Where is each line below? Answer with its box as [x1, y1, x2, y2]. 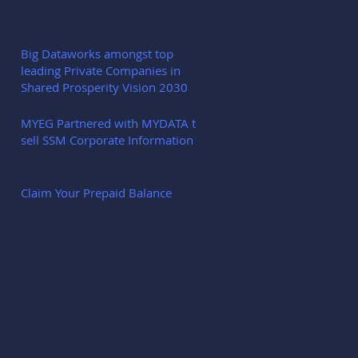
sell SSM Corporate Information [21, 132, 193, 148]
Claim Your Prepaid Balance [21, 185, 172, 201]
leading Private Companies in [21, 62, 181, 78]
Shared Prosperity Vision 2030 [21, 79, 188, 95]
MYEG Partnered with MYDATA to [21, 115, 203, 131]
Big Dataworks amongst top [21, 46, 173, 62]
